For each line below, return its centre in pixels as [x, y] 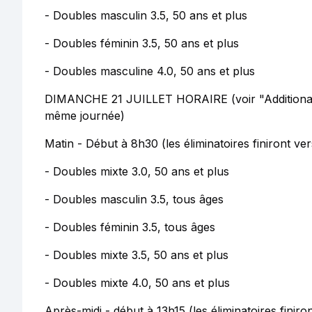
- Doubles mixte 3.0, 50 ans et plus [137, 171]
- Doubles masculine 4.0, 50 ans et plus [150, 71]
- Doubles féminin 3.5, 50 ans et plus [142, 43]
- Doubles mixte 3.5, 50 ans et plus [136, 255]
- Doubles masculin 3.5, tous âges [134, 199]
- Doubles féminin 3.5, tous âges [130, 227]
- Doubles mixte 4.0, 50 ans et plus [137, 283]
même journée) [85, 116]
